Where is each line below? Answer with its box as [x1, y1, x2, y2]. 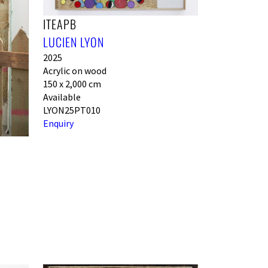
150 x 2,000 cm [42, 78, 101, 90]
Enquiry [42, 117, 74, 130]
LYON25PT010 [42, 104, 100, 117]
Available [42, 91, 81, 103]
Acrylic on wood [42, 65, 106, 77]
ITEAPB [42, 15, 77, 33]
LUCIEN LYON [42, 33, 104, 51]
